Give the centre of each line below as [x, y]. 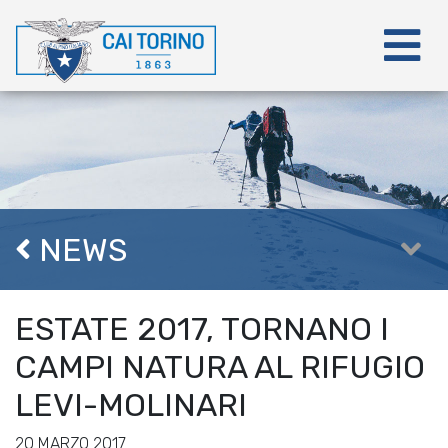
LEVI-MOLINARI [131, 405]
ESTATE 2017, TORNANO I [202, 329]
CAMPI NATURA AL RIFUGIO [220, 367]
